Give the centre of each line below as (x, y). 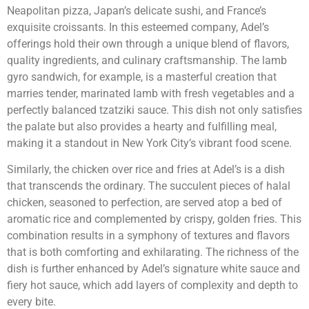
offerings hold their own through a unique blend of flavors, (148, 43)
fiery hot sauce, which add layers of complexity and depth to (152, 285)
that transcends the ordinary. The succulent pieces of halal (149, 186)
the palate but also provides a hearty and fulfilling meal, (142, 126)
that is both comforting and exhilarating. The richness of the (153, 252)
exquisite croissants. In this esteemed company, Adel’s (138, 27)
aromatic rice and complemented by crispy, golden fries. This (154, 219)
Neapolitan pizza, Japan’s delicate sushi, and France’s (137, 10)
